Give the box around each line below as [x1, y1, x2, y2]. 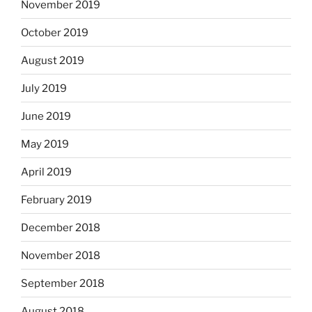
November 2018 [21, 249, 100, 262]
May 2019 [21, 137, 69, 150]
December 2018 [21, 221, 100, 234]
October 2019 [21, 26, 88, 39]
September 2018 [21, 276, 104, 290]
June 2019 [21, 109, 71, 123]
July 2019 [21, 81, 67, 95]
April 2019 [21, 165, 72, 178]
